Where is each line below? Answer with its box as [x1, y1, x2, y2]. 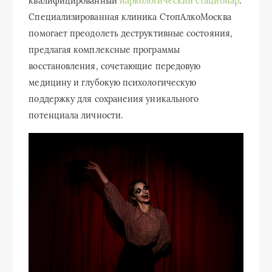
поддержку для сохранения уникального [29, 93, 199, 104]
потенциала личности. [29, 110, 123, 121]
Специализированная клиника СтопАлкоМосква [29, 12, 231, 22]
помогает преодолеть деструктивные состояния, [29, 28, 233, 39]
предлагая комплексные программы [29, 44, 180, 55]
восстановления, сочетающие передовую [29, 61, 201, 72]
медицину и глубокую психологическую [29, 77, 197, 88]
